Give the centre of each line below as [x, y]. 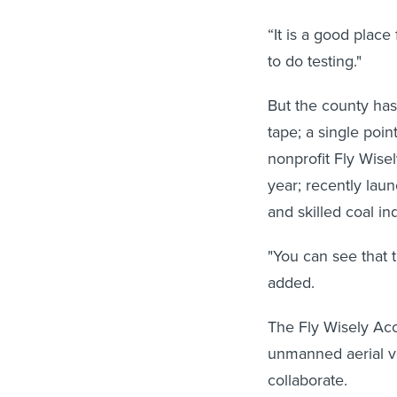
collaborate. [307, 380]
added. [291, 283]
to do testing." [315, 61]
